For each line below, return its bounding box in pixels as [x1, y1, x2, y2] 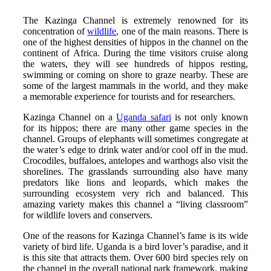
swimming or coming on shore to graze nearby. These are [23, 69, 248, 80]
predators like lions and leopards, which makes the [23, 177, 248, 188]
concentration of [23, 25, 88, 36]
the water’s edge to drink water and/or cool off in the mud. [23, 144, 248, 155]
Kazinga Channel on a [23, 111, 117, 122]
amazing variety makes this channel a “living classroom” [23, 198, 248, 209]
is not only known [171, 111, 249, 122]
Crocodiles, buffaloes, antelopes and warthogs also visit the [23, 155, 248, 166]
